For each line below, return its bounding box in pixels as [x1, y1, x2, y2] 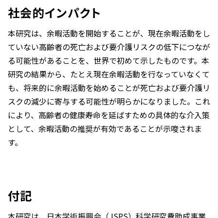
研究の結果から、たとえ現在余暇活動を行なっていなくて [8, 68, 210, 80]
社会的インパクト [8, 4, 102, 21]
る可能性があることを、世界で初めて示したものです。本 [8, 54, 209, 67]
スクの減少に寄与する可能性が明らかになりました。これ [8, 95, 210, 108]
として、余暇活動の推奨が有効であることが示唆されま [8, 123, 202, 135]
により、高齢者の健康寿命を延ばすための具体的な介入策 [8, 109, 210, 121]
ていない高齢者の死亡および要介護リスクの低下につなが [8, 41, 210, 53]
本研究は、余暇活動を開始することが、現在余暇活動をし [8, 27, 210, 39]
